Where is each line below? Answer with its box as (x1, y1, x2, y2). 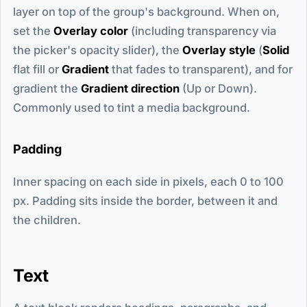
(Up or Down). (180, 81, 257, 95)
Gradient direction (81, 81, 180, 95)
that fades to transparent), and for (109, 62, 293, 76)
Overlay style (182, 42, 256, 57)
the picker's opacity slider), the (13, 42, 182, 57)
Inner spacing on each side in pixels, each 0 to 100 (13, 174, 284, 188)
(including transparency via (128, 23, 276, 38)
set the (13, 23, 53, 38)
